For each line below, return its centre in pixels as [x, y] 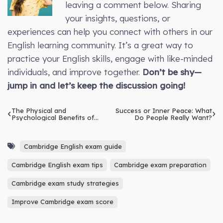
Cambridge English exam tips [57, 165]
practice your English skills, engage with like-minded [110, 58]
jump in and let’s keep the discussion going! [96, 85]
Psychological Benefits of [53, 117]
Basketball [28, 124]
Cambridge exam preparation [160, 165]
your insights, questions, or [117, 18]
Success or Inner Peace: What [164, 110]
